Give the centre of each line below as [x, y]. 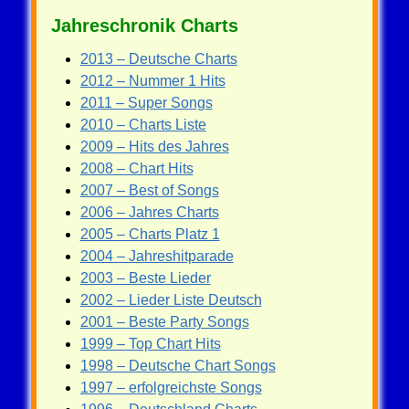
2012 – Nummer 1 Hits [152, 80]
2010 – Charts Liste [143, 124]
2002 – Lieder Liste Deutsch [171, 299]
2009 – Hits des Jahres [154, 146]
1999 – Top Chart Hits [150, 343]
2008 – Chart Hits [136, 168]
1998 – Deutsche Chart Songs [178, 365]
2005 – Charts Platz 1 [150, 234]
